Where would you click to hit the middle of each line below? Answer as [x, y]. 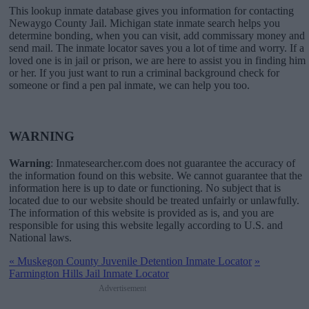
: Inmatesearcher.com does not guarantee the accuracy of [173, 163]
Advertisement [122, 289]
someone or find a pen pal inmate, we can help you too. [129, 85]
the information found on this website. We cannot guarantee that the [156, 176]
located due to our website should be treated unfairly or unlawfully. [154, 201]
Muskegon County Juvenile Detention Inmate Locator [133, 261]
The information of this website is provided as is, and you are [141, 213]
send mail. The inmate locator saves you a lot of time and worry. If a [157, 48]
